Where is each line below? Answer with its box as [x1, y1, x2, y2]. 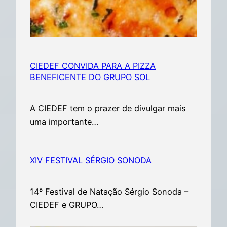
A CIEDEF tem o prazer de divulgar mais [30, 103, 186, 113]
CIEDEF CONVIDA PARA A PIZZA [30, 60, 156, 71]
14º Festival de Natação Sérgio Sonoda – [30, 186, 189, 197]
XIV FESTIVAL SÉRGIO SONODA [30, 155, 152, 165]
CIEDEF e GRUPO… [30, 199, 104, 210]
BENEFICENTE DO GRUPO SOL [30, 71, 150, 82]
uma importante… [30, 116, 99, 127]
